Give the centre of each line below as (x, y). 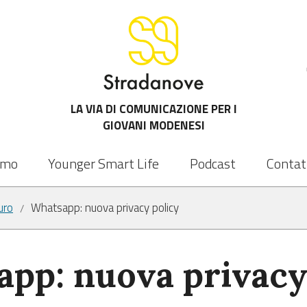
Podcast (213, 163)
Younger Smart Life (104, 163)
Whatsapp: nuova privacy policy (105, 208)
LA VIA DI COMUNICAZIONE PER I (153, 109)
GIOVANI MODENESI (153, 125)
